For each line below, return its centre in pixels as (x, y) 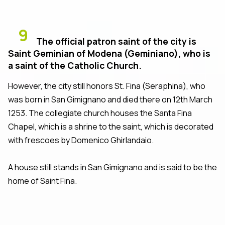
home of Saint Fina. (42, 181)
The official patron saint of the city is (116, 41)
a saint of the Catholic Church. (75, 65)
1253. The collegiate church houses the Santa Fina (100, 113)
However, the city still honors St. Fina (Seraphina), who (107, 86)
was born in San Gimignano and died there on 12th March (110, 99)
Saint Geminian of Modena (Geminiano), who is (109, 53)
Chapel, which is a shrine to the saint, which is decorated (111, 126)
